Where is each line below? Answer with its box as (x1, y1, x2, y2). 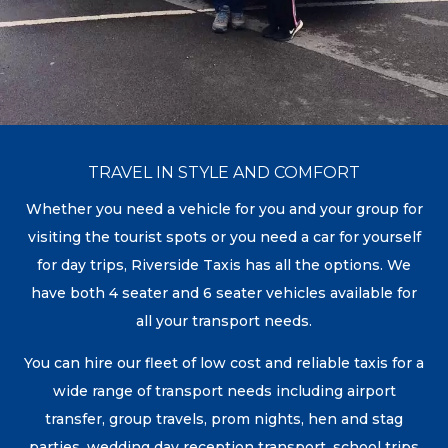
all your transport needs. (136, 311, 312, 330)
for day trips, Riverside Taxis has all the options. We (37, 255, 411, 274)
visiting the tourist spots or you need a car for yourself (27, 227, 421, 246)
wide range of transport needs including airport (52, 381, 396, 400)
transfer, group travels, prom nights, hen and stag (45, 409, 403, 428)
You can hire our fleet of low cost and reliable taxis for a (24, 353, 424, 372)
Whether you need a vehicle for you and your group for (25, 199, 423, 218)
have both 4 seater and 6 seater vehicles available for (31, 283, 417, 302)
